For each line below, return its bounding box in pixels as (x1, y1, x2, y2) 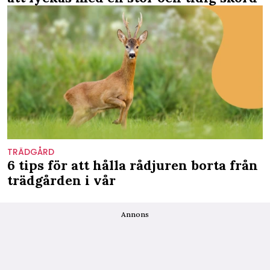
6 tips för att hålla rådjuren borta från (7, 156, 258, 174)
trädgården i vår (7, 171, 116, 189)
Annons (121, 209, 149, 219)
